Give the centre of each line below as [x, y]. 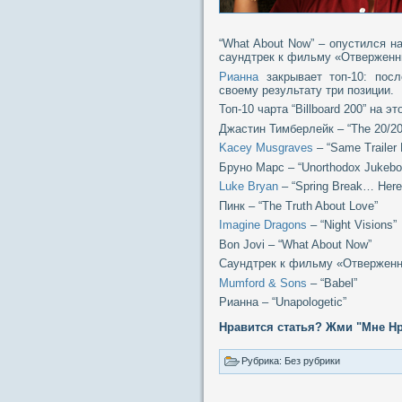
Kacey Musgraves [266, 148]
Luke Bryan [249, 187]
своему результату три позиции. [306, 90]
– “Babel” [332, 283]
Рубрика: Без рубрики [291, 360]
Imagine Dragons [263, 225]
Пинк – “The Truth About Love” [298, 205]
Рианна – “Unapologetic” [283, 302]
